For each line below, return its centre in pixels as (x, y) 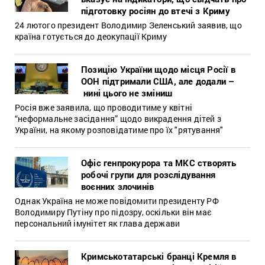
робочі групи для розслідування (148, 174)
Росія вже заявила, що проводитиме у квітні (104, 107)
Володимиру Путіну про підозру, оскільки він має (113, 212)
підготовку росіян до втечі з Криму (156, 10)
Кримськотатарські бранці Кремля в (159, 256)
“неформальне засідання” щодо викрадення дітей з (118, 118)
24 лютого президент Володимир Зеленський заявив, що (128, 25)
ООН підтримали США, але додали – (158, 81)
